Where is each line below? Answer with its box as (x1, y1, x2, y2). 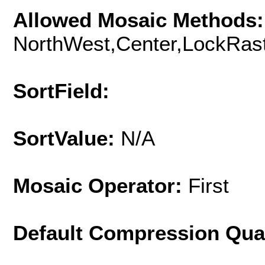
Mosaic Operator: (13, 173, 188, 197)
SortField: (13, 79, 109, 102)
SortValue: (13, 126, 121, 150)
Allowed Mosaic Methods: (13, 8, 264, 31)
